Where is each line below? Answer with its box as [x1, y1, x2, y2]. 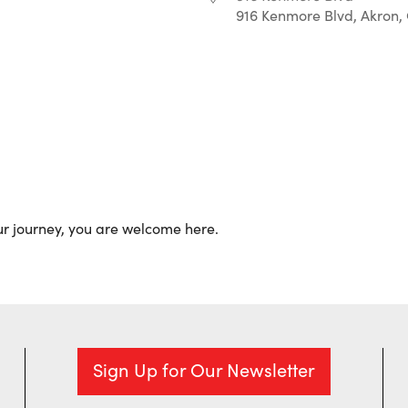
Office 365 [242, 98, 311, 117]
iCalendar [65, 98, 131, 117]
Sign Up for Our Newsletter [92, 357, 315, 382]
